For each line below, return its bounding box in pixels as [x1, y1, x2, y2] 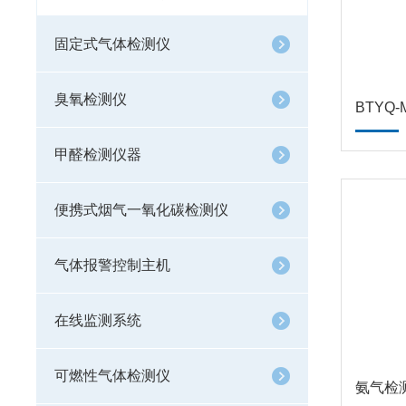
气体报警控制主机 [54, 257, 170, 273]
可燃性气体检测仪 [54, 368, 170, 383]
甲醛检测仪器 [54, 147, 141, 162]
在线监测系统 [54, 313, 141, 328]
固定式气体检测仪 [54, 36, 170, 52]
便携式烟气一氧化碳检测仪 [54, 202, 228, 217]
